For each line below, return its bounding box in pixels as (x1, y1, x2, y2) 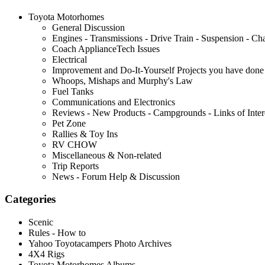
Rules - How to (28, 228, 86, 238)
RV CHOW (52, 139, 97, 150)
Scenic (28, 217, 53, 228)
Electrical (52, 54, 87, 64)
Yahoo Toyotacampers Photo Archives (28, 238, 172, 249)
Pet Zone (52, 118, 86, 128)
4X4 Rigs (28, 249, 64, 260)
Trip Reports (52, 160, 99, 171)
